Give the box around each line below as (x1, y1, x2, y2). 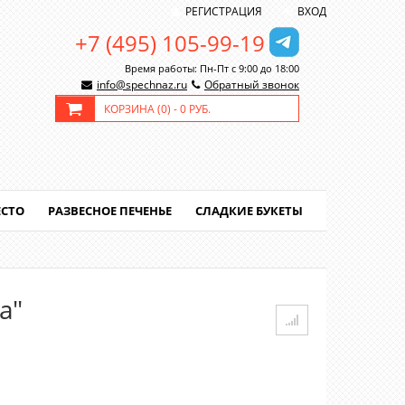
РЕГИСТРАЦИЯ (184, 4, 262, 19)
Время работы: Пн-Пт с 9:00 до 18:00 (125, 61, 299, 75)
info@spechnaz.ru (97, 77, 187, 92)
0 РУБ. (180, 101, 211, 117)
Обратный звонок (204, 77, 299, 92)
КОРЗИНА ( (104, 101, 161, 117)
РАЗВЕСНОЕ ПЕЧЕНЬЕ (48, 202, 172, 219)
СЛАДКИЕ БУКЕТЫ (195, 202, 303, 219)
